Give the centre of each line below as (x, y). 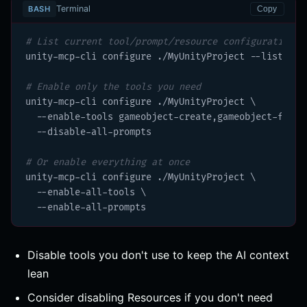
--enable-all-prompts (86, 208)
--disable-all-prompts (88, 132)
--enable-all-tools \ (86, 193)
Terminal (73, 8)
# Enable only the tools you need (113, 87)
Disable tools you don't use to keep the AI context (158, 255)
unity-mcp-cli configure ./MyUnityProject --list (154, 57)
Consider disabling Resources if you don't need (150, 298)
